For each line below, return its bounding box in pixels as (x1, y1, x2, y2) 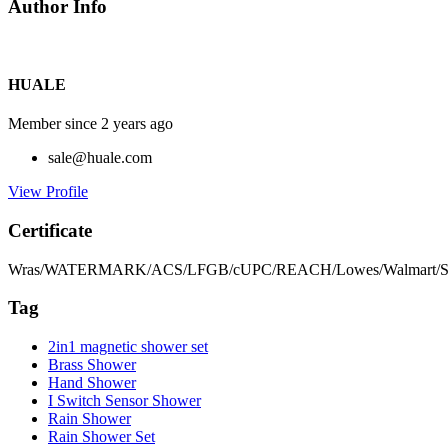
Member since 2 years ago (8, 115, 173, 133)
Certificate (8, 219, 92, 241)
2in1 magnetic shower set (48, 338, 208, 356)
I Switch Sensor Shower (48, 392, 201, 410)
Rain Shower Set (48, 428, 155, 446)
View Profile (8, 183, 88, 201)
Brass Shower (48, 356, 136, 374)
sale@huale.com (48, 149, 152, 167)
